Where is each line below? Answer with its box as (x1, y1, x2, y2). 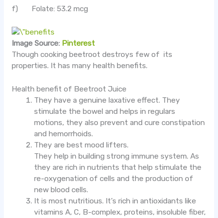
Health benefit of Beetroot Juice (11, 85, 127, 94)
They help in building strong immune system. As (34, 152, 200, 161)
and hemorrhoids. (34, 129, 93, 139)
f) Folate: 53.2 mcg (11, 4, 88, 14)
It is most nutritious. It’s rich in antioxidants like (34, 197, 197, 206)
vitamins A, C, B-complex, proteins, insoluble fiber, (34, 208, 206, 217)
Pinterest (61, 39, 95, 48)
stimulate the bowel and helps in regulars (34, 107, 176, 116)
